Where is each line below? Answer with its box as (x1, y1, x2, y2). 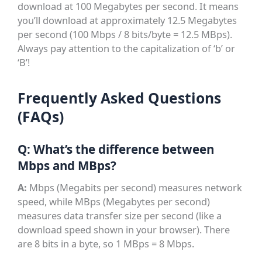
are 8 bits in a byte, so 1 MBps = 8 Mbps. (18, 237, 195, 251)
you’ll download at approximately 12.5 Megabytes (18, 13, 237, 27)
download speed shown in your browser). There (18, 223, 230, 237)
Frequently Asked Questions (18, 88, 222, 108)
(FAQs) (18, 107, 64, 127)
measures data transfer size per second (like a (18, 209, 222, 223)
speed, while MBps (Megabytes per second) (18, 195, 211, 209)
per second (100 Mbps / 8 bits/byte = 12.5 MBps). (18, 27, 233, 42)
